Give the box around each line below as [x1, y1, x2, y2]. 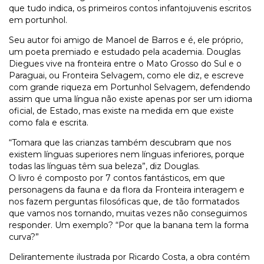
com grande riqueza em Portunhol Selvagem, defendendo [9, 82, 250, 93]
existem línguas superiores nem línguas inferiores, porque [9, 149, 245, 160]
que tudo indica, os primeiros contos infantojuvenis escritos [9, 3, 251, 14]
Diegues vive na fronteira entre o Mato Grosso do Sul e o [9, 58, 242, 70]
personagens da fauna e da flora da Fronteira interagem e [9, 184, 245, 196]
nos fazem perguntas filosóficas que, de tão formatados [9, 196, 239, 207]
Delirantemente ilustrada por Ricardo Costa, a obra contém [9, 252, 250, 263]
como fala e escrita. [9, 117, 88, 128]
